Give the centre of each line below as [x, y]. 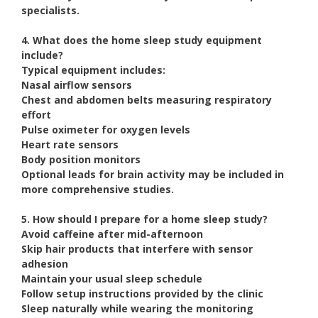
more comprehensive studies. [98, 190]
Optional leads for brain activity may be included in [153, 175]
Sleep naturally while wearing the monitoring [137, 309]
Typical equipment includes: [93, 70]
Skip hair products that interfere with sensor [137, 249]
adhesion [45, 264]
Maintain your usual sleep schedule [112, 279]
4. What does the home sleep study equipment [142, 40]
